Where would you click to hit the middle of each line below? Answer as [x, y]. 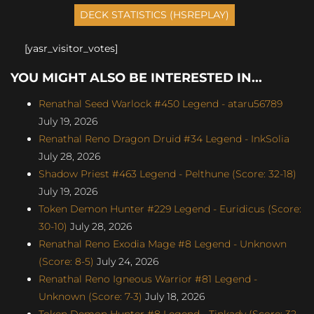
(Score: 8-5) [66, 261]
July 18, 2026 [173, 296]
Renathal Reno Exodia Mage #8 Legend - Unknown [163, 244]
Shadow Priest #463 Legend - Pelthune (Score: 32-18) [168, 173]
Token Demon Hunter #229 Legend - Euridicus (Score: [170, 209]
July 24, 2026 [126, 261]
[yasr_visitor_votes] [71, 48]
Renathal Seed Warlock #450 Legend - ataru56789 [161, 103]
